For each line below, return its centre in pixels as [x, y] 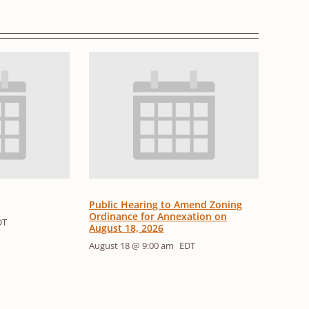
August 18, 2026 [127, 228]
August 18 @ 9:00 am [132, 246]
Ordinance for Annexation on [158, 217]
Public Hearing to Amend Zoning [166, 205]
